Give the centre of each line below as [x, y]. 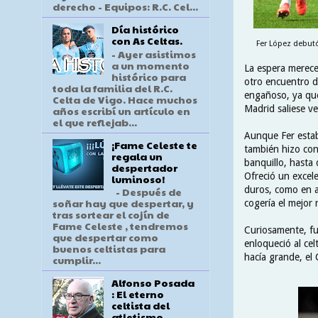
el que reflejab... [95, 122]
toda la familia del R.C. [113, 88]
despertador [144, 167]
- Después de [146, 192]
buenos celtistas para [109, 249]
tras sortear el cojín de [111, 215]
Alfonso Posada [153, 283]
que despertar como [105, 237]
